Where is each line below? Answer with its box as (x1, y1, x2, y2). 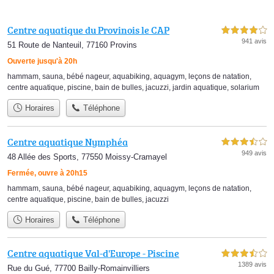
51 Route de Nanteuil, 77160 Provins (7, 40, 137, 50)
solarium (231, 83, 259, 92)
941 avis (242, 37, 267, 45)
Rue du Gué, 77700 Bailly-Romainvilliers (7, 263, 150, 273)
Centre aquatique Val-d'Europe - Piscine (7, 246, 179, 260)
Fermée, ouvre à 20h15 (7, 168, 87, 177)
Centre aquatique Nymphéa (7, 135, 128, 149)
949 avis (242, 149, 267, 157)
